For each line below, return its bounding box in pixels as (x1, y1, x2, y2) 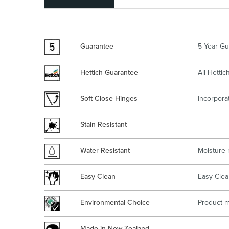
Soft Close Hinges (80, 93, 138, 104)
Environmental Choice (80, 197, 150, 208)
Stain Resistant (80, 119, 127, 130)
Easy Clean (80, 171, 116, 182)
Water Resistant (80, 145, 130, 156)
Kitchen (86, 11, 110, 22)
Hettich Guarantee (80, 67, 138, 78)
